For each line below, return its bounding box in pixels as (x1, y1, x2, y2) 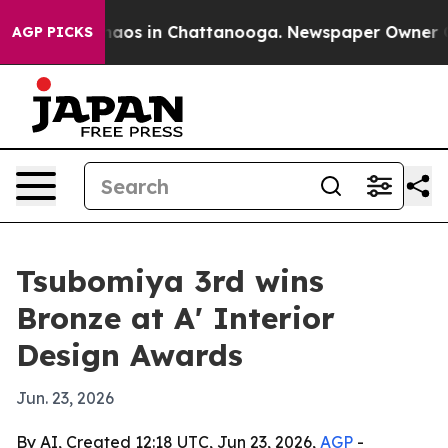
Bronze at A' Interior (16, 299, 335, 337)
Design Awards (16, 336, 243, 374)
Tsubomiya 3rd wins (16, 262, 324, 300)
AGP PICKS (12, 23, 93, 41)
